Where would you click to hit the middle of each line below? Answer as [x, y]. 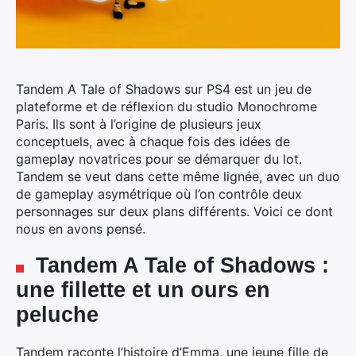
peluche [57, 315]
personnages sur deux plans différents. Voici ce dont [174, 211]
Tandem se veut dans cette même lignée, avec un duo [178, 176]
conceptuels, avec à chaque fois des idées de [153, 141]
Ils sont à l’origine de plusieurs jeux [155, 124]
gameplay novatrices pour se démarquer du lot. [159, 159]
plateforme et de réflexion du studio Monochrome [166, 106]
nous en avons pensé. [81, 229]
